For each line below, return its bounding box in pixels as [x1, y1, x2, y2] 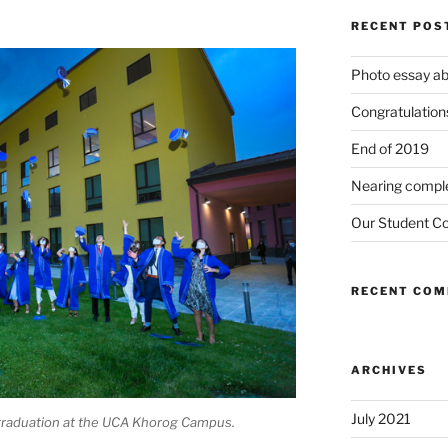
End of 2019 [350, 140, 429, 158]
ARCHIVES [350, 363, 427, 378]
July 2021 [350, 410, 411, 428]
